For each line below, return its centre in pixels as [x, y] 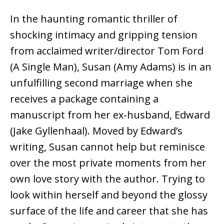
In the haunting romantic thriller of [94, 19]
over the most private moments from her [108, 163]
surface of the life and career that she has [109, 211]
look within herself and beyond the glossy [109, 195]
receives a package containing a [84, 99]
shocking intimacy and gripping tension [104, 35]
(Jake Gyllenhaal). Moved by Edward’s [96, 131]
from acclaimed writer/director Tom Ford [107, 51]
